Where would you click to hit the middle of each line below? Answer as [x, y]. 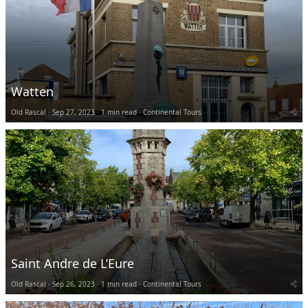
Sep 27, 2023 [74, 112]
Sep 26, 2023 [74, 284]
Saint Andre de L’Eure [73, 263]
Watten [32, 91]
